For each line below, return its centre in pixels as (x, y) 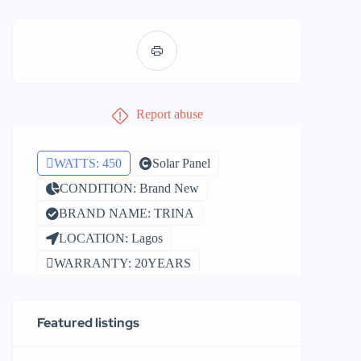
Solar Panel (181, 163)
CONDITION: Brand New (129, 188)
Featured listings (88, 323)
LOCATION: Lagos (111, 238)
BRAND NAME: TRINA (127, 213)
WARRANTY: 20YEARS (122, 263)
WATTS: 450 (88, 163)
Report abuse (169, 114)
